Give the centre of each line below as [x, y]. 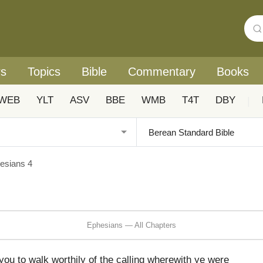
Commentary [162, 72]
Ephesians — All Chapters [131, 225]
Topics [44, 72]
